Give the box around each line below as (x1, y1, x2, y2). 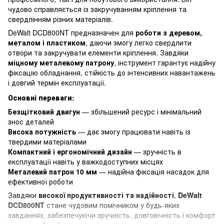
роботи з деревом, (135, 27, 202, 37)
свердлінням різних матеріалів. (8, 13, 113, 24)
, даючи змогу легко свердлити (85, 37, 191, 47)
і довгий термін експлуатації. (8, 77, 106, 87)
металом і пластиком (8, 37, 85, 47)
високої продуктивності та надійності (38, 190, 174, 200)
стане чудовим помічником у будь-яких (44, 200, 179, 210)
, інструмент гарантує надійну (114, 57, 215, 67)
